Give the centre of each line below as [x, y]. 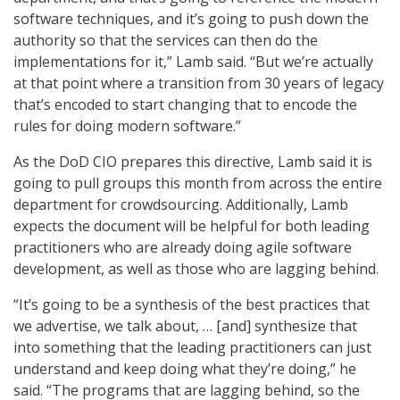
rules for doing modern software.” [127, 126]
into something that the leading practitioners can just [192, 348]
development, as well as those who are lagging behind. [196, 269]
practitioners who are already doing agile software [183, 248]
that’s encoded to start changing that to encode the [185, 105]
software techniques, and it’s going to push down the [191, 19]
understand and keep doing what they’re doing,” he [185, 369]
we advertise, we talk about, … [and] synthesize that [185, 326]
